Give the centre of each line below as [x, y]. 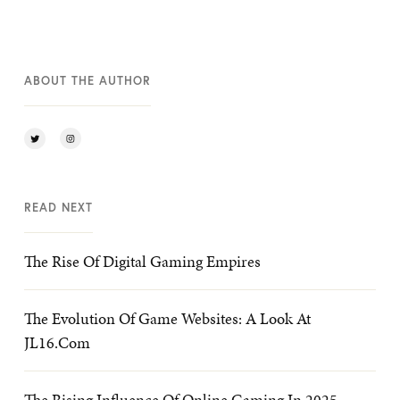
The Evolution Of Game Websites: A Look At [167, 318]
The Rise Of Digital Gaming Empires [142, 261]
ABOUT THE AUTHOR [87, 81]
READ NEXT [58, 208]
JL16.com [57, 342]
